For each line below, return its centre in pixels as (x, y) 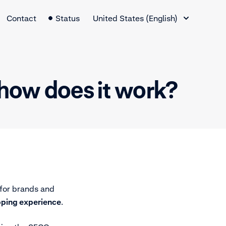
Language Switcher (127, 10)
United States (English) (135, 18)
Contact (21, 18)
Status (68, 18)
